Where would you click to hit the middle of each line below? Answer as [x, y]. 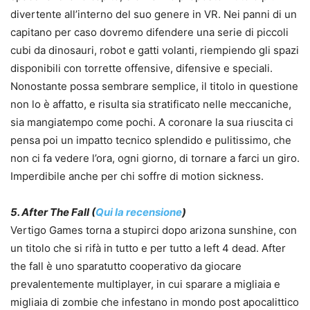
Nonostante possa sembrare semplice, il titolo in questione [154, 86]
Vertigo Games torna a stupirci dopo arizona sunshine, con [154, 230]
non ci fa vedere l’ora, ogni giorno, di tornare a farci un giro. [155, 158]
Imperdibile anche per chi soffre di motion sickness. [137, 176]
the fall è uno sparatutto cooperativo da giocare [126, 266]
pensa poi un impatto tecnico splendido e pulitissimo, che [151, 140]
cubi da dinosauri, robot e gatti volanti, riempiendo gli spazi [155, 51]
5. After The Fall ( [53, 212]
